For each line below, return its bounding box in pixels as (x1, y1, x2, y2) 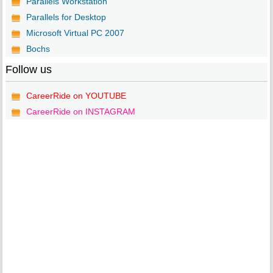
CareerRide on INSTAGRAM (26, 106, 135, 116)
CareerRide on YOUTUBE (26, 90, 126, 101)
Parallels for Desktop (26, 12, 106, 22)
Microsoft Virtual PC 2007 (26, 27, 124, 38)
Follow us (5, 63, 52, 76)
